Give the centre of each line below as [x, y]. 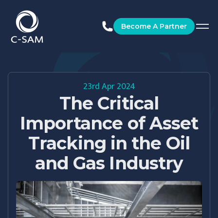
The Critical [109, 103]
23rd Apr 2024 [109, 87]
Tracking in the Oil [109, 143]
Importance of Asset [109, 123]
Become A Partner [154, 26]
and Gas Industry [109, 163]
